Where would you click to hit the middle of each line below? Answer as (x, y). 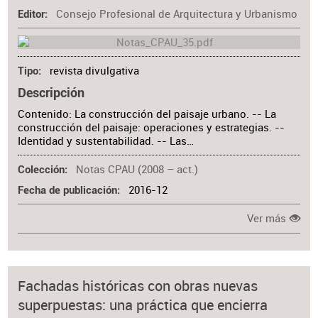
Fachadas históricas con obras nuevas (138, 286)
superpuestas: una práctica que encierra (143, 305)
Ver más (267, 219)
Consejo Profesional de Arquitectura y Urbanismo (176, 13)
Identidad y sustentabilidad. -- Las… (106, 141)
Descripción (51, 92)
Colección (42, 170)
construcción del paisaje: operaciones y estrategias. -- (152, 127)
